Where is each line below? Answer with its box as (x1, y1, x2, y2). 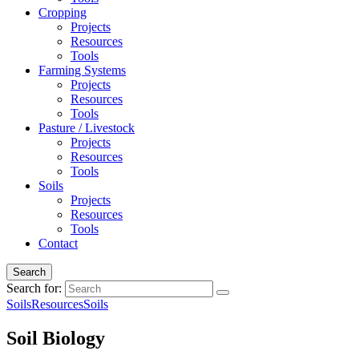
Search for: (6, 281, 62, 295)
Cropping (38, 6, 87, 19)
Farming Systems (38, 63, 126, 77)
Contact (38, 236, 78, 250)
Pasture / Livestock (38, 121, 135, 135)
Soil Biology (6, 327, 105, 349)
